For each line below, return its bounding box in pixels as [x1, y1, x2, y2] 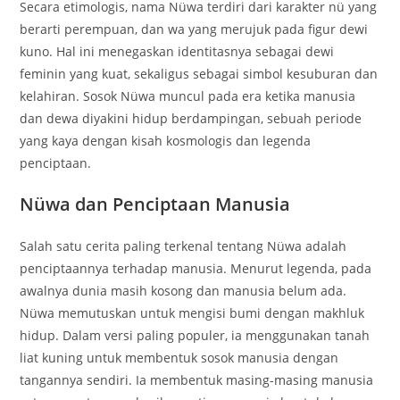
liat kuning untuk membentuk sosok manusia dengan [20, 348, 339, 366]
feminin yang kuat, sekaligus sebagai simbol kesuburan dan [20, 64, 379, 82]
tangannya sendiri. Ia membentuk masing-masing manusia [20, 371, 374, 388]
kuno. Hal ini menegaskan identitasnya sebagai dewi [20, 42, 335, 60]
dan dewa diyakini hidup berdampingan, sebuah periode [20, 109, 362, 127]
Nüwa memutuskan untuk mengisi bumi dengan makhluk [20, 304, 365, 321]
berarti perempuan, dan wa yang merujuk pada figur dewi [20, 20, 369, 37]
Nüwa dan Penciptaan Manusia [20, 191, 291, 216]
